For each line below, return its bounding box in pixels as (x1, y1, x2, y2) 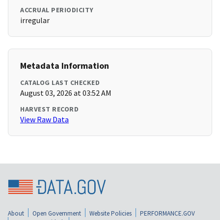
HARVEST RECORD (20, 105, 79, 114)
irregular (20, 15, 50, 26)
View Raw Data (20, 114, 69, 125)
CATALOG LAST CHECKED (20, 78, 100, 87)
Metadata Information (20, 60, 109, 72)
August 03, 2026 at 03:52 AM (20, 88, 111, 98)
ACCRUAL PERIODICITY (20, 5, 94, 15)
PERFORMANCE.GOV (140, 209, 195, 218)
